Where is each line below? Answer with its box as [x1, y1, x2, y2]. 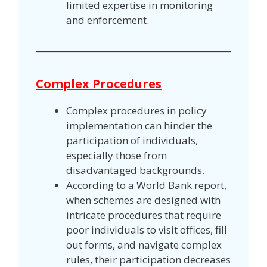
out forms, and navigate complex [66, 237, 222, 252]
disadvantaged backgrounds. [66, 163, 207, 177]
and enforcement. [66, 13, 149, 27]
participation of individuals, [66, 133, 198, 147]
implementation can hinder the [66, 118, 212, 132]
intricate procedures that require [66, 207, 221, 222]
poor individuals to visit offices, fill [66, 222, 227, 237]
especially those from [66, 148, 167, 162]
